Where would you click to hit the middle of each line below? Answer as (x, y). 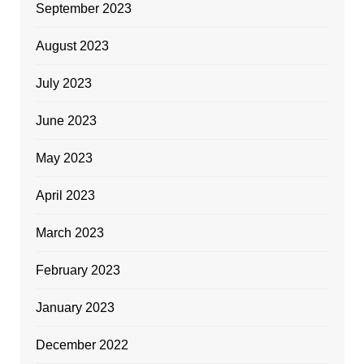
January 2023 (75, 308)
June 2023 (66, 121)
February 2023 (78, 271)
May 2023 (64, 158)
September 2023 (83, 9)
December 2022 (82, 345)
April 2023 (65, 196)
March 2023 (69, 233)
